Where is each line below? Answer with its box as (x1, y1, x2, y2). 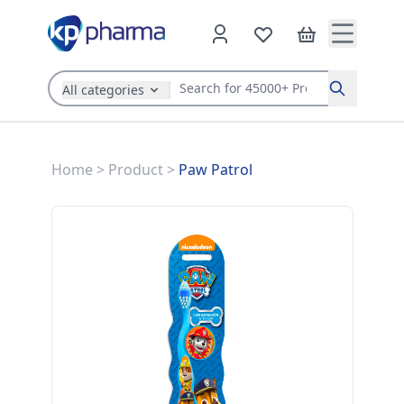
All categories (61, 80, 144, 98)
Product (107, 159, 163, 179)
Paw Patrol (178, 159, 252, 179)
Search (326, 87, 374, 108)
